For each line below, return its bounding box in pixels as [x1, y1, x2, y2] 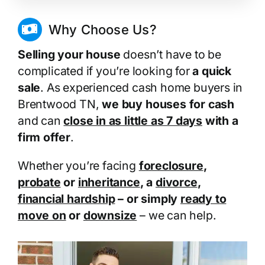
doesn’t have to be [120, 47, 221, 62]
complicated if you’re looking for [17, 63, 193, 78]
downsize [83, 208, 137, 222]
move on [17, 208, 66, 222]
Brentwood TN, [17, 96, 102, 111]
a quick [192, 63, 231, 78]
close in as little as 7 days [63, 113, 202, 128]
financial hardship [17, 191, 115, 206]
